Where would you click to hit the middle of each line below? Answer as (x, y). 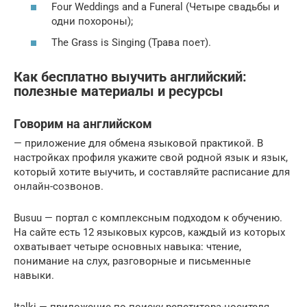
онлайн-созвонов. (59, 187)
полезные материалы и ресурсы (119, 92)
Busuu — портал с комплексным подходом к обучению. (148, 218)
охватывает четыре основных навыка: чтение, (127, 247)
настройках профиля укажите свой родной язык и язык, (151, 158)
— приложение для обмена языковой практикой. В (138, 144)
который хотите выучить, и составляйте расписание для (152, 172)
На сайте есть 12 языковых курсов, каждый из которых (149, 233)
